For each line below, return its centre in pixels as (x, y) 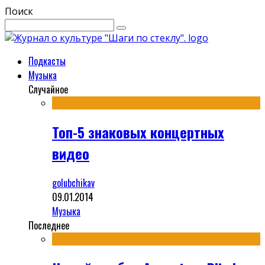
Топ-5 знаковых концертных (138, 132)
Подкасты (47, 61)
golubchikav (73, 182)
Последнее (49, 225)
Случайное (48, 89)
